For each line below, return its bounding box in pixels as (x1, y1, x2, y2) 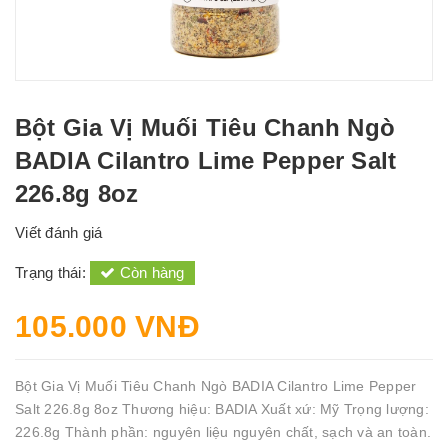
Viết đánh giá (15, 224, 103, 241)
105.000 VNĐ (15, 310, 200, 343)
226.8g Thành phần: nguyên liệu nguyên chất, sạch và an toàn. (15, 424, 431, 440)
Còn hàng (115, 264, 185, 281)
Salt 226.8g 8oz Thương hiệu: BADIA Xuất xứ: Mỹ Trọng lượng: (15, 401, 429, 417)
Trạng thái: (15, 264, 90, 281)
